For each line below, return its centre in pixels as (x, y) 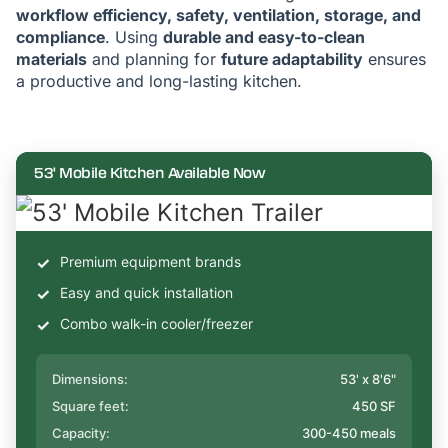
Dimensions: (90, 379)
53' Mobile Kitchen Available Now (149, 173)
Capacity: (81, 433)
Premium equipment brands (150, 261)
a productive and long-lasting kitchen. (159, 81)
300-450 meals (349, 433)
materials (51, 59)
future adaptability (292, 59)
